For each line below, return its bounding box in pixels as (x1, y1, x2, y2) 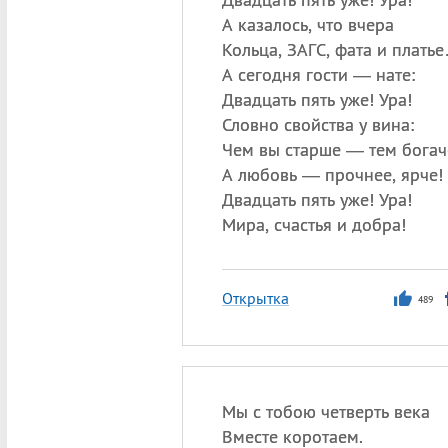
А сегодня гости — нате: (221, 63, 415, 86)
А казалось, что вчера (221, 13, 394, 36)
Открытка (221, 288, 289, 308)
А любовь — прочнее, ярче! (221, 163, 443, 186)
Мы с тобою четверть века (221, 400, 430, 423)
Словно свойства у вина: (221, 113, 414, 136)
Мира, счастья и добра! (221, 213, 406, 236)
